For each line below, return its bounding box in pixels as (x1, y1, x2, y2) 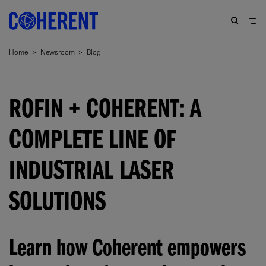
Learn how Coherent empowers (9, 239, 246, 263)
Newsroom (40, 46, 75, 57)
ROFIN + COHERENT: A (9, 98, 201, 125)
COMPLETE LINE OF (9, 129, 176, 156)
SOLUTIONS (9, 191, 106, 218)
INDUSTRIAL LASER (9, 160, 174, 187)
